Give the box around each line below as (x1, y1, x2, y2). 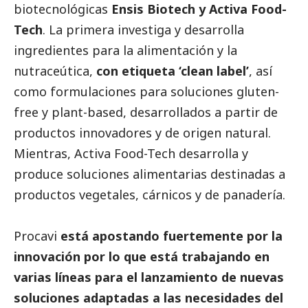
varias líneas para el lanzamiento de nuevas (14, 269, 284, 286)
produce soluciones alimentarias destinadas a (14, 166, 285, 183)
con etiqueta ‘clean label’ (96, 63, 249, 80)
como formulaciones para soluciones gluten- (14, 83, 279, 100)
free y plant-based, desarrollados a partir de (14, 104, 278, 121)
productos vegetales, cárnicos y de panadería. (14, 186, 285, 203)
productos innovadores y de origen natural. (14, 124, 271, 142)
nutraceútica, (14, 63, 96, 80)
